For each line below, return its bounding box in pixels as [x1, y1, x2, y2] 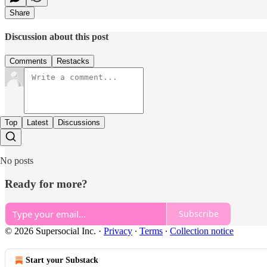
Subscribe [179, 208, 219, 220]
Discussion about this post [5, 32, 108, 42]
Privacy [104, 225, 132, 236]
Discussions [58, 118, 100, 128]
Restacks [57, 57, 89, 66]
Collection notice [170, 225, 234, 236]
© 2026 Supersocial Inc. [5, 225, 96, 236]
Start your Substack [26, 255, 98, 265]
